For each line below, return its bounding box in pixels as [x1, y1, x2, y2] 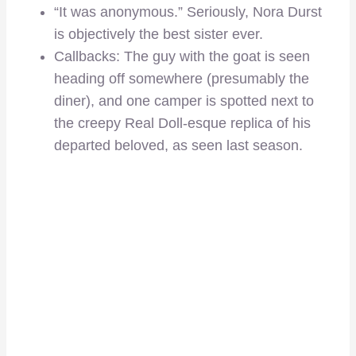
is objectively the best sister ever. [54, 26, 263, 43]
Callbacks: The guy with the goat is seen [54, 48, 310, 65]
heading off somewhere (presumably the [54, 71, 309, 87]
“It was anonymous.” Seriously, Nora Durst [54, 4, 322, 21]
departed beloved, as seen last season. [54, 137, 303, 154]
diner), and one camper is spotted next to [54, 93, 314, 110]
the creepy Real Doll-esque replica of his [54, 115, 311, 132]
